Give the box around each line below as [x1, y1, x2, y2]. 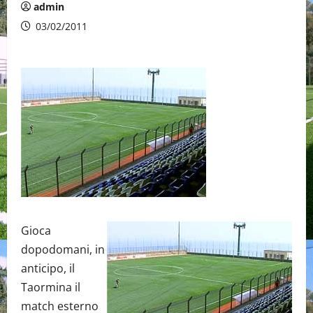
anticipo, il [21, 261, 75, 276]
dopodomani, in [21, 242, 105, 257]
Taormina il [21, 279, 80, 295]
